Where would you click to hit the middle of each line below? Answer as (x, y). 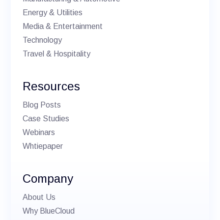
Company (48, 178)
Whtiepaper (43, 146)
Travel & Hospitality (57, 54)
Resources (52, 86)
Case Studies (46, 118)
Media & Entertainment (63, 26)
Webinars (39, 132)
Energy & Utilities (53, 12)
